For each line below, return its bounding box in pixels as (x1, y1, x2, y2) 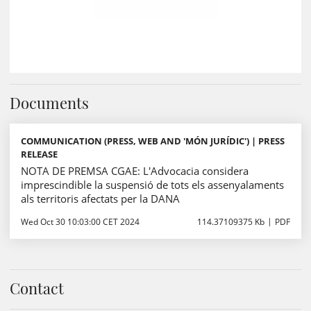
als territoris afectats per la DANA (21, 192, 180, 205)
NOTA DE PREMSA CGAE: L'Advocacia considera (21, 164, 249, 178)
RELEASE (21, 148, 58, 160)
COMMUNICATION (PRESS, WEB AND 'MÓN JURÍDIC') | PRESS (21, 135, 285, 147)
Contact (10, 278, 64, 299)
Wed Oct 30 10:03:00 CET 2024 (21, 216, 140, 228)
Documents (10, 92, 89, 113)
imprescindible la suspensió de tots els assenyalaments (21, 178, 284, 192)
